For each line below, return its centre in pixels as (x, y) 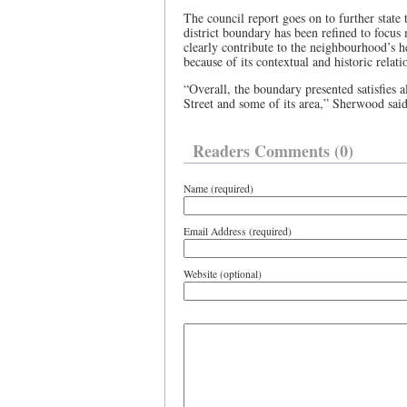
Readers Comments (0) (273, 151)
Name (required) (218, 189)
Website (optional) (223, 274)
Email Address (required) (238, 231)
